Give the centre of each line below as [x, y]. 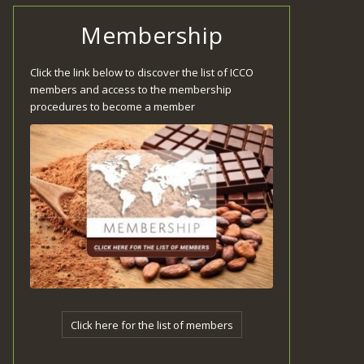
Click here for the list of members [152, 325]
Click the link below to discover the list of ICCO [142, 73]
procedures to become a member [113, 107]
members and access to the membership [131, 90]
